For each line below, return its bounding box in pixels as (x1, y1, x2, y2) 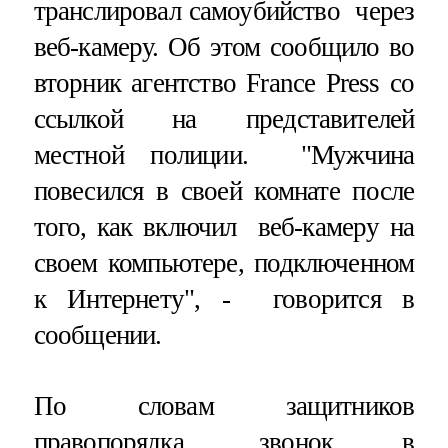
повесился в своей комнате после (33, 175, 415, 206)
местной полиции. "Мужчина (33, 139, 415, 170)
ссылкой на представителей (33, 103, 415, 134)
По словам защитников (33, 390, 415, 421)
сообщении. (33, 319, 162, 350)
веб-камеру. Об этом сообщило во (33, 31, 415, 62)
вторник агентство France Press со (33, 67, 415, 98)
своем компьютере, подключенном (33, 247, 415, 278)
